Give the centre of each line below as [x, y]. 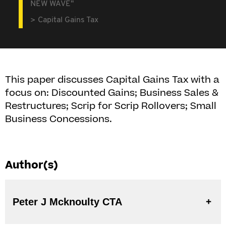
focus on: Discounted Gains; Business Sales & [112, 93]
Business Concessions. [59, 119]
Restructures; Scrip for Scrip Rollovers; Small [111, 106]
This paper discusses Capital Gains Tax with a [112, 80]
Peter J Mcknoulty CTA [112, 202]
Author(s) [32, 165]
